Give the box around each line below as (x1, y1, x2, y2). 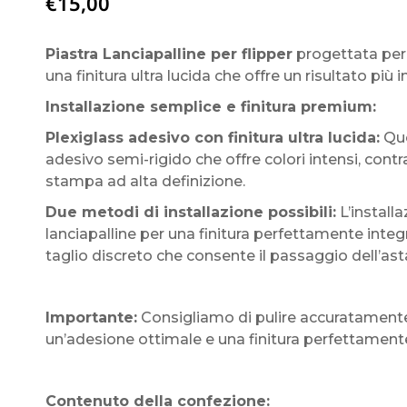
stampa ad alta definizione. (45, 173, 245, 190)
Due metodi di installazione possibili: (45, 203, 336, 221)
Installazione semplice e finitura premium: (45, 98, 376, 115)
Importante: (45, 309, 137, 326)
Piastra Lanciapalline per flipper (45, 45, 293, 63)
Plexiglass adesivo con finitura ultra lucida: (45, 129, 380, 146)
